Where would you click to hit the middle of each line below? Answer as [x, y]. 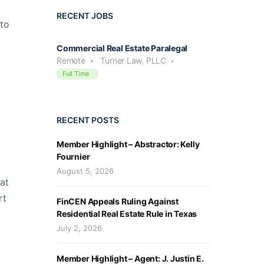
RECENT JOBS [85, 15]
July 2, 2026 [79, 228]
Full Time [76, 73]
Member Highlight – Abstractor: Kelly [128, 144]
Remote [71, 60]
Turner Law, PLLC [133, 60]
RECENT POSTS [88, 120]
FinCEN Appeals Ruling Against [118, 201]
